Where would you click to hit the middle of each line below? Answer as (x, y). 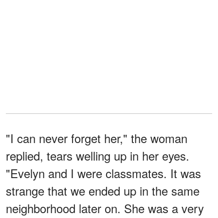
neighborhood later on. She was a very (105, 208)
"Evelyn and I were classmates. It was (103, 173)
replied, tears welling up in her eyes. (98, 155)
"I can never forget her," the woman (97, 138)
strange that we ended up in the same (103, 190)
